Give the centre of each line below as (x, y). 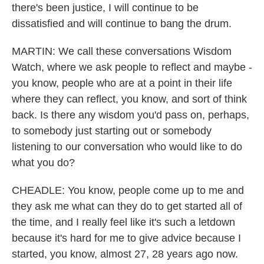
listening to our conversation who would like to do (127, 147)
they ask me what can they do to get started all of (127, 206)
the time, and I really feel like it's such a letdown (123, 222)
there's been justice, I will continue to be (105, 8)
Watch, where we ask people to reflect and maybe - (132, 67)
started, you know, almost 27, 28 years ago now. (125, 254)
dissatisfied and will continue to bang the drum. (122, 24)
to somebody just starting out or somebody (112, 131)
